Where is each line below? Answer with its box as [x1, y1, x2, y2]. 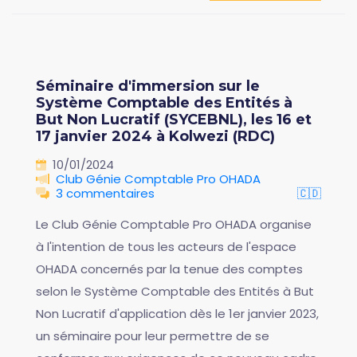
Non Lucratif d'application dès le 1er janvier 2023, [36, 304, 319, 322]
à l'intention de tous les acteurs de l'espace [36, 237, 296, 255]
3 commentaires [56, 184, 155, 202]
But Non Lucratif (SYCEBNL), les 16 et [36, 110, 312, 128]
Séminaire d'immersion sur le [36, 76, 260, 95]
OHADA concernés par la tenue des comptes [36, 260, 303, 277]
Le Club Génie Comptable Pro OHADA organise [36, 215, 312, 233]
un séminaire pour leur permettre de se [36, 327, 269, 344]
